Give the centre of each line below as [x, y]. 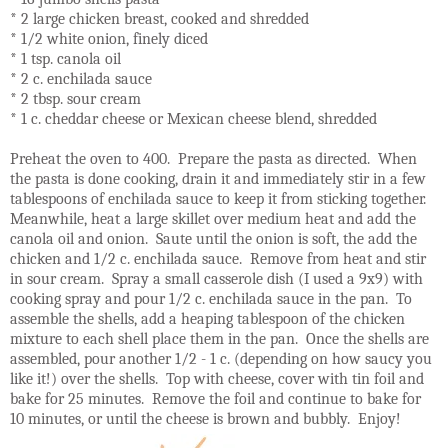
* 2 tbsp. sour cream [75, 99]
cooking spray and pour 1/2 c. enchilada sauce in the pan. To [211, 299]
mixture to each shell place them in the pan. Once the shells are [219, 339]
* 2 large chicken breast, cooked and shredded [159, 19]
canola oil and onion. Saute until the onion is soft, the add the [213, 239]
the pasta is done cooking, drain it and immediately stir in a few [218, 179]
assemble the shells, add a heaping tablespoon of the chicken [207, 319]
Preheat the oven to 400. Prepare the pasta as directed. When [213, 159]
